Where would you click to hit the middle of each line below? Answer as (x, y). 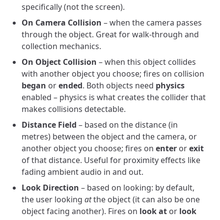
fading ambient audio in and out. (82, 172)
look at (153, 211)
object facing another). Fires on (81, 211)
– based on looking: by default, (137, 188)
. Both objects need (119, 85)
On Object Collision (59, 62)
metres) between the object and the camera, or (109, 137)
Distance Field (49, 125)
